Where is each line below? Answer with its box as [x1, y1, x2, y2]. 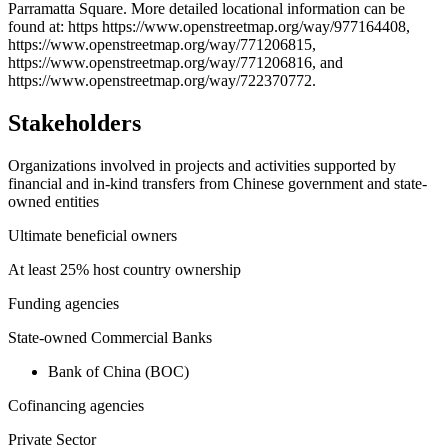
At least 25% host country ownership [8, 261, 241, 279]
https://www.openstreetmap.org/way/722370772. [8, 72, 316, 90]
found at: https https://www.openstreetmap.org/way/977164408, [8, 18, 410, 36]
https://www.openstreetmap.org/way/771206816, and [8, 54, 343, 72]
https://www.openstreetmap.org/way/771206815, [8, 36, 316, 54]
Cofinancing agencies [8, 397, 144, 415]
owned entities [8, 193, 99, 211]
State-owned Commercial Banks [8, 329, 212, 347]
